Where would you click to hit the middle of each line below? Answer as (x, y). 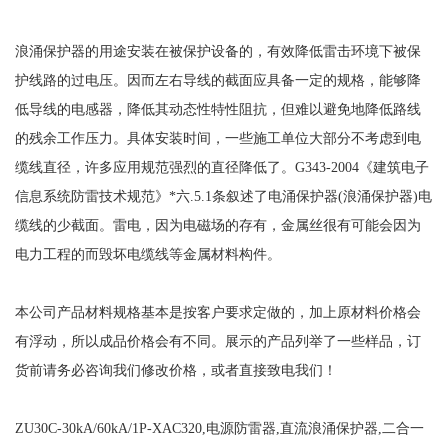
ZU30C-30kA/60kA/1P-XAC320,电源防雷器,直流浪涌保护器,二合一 (219, 427)
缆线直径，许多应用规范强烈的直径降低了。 (154, 166)
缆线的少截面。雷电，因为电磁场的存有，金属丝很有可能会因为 (217, 224)
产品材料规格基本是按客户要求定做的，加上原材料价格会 (238, 311)
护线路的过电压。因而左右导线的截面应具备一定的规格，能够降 (217, 79)
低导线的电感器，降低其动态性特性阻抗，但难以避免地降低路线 (217, 108)
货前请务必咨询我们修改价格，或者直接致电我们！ (175, 369)
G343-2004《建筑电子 (361, 166)
